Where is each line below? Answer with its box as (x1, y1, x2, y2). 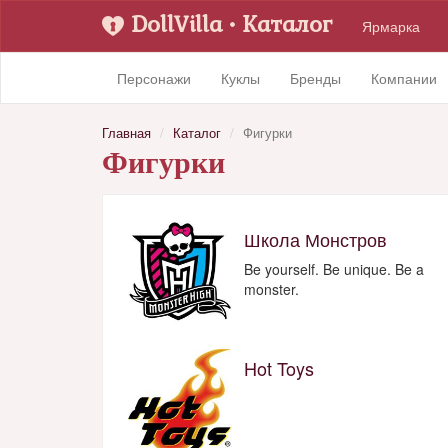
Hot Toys (244, 355, 314, 381)
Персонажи (117, 68, 191, 88)
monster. (244, 279, 299, 299)
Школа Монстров (244, 226, 387, 252)
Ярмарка (362, 16, 420, 36)
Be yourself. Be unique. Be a (244, 259, 424, 279)
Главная (102, 123, 151, 142)
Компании (371, 68, 437, 88)
